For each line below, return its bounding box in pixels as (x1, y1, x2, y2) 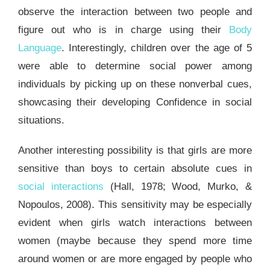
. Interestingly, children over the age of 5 (61, 42, 253, 54)
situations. (17, 115, 64, 127)
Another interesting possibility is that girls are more (17, 145, 253, 157)
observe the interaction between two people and (17, 6, 253, 18)
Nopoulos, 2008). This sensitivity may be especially (17, 199, 253, 211)
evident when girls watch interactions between (17, 217, 253, 229)
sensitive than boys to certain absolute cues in (17, 163, 253, 175)
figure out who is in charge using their (17, 24, 230, 36)
